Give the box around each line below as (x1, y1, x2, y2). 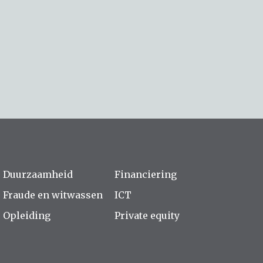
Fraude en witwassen (3, 189, 103, 201)
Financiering (114, 168, 177, 180)
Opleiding (3, 210, 50, 221)
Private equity (114, 210, 180, 221)
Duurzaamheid (3, 168, 73, 180)
